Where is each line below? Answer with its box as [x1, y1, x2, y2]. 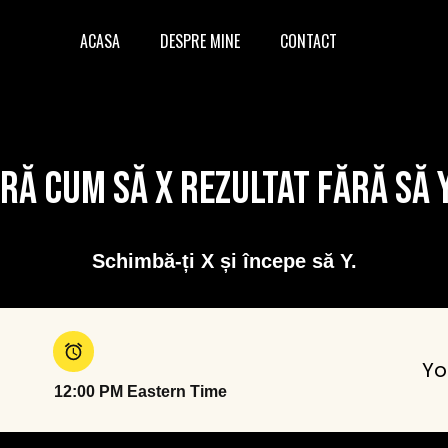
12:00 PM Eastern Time [54, 383, 228, 400]
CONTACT [280, 29, 337, 53]
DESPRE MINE [160, 29, 240, 53]
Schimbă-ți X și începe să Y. [91, 250, 357, 272]
